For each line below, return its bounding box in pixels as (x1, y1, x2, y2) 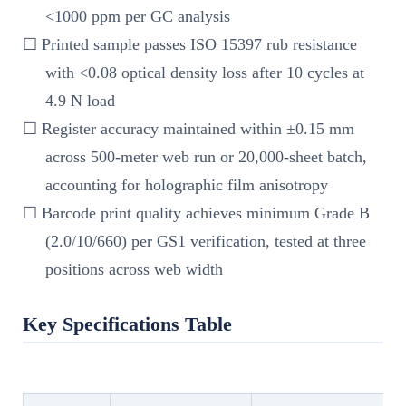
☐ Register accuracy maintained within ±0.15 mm (23, 119, 354, 138)
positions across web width (45, 259, 224, 278)
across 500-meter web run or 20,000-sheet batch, (45, 147, 368, 166)
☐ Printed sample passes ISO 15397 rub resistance (23, 34, 357, 53)
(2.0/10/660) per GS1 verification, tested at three (45, 231, 367, 250)
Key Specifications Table (23, 312, 232, 335)
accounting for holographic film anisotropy (45, 175, 329, 194)
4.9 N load (45, 91, 116, 110)
